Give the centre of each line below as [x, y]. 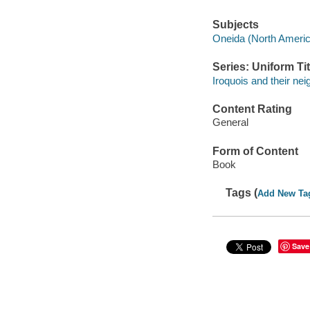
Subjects [235, 25]
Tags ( [242, 193]
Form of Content [255, 151]
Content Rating [252, 109]
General [230, 122]
